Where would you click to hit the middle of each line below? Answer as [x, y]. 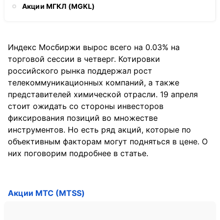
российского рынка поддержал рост [80, 71]
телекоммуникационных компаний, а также [94, 82]
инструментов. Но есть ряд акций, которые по [99, 130]
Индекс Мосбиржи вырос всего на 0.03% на [94, 47]
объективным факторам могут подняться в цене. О [108, 141]
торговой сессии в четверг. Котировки [84, 59]
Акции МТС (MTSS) [46, 193]
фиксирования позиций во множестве [83, 118]
